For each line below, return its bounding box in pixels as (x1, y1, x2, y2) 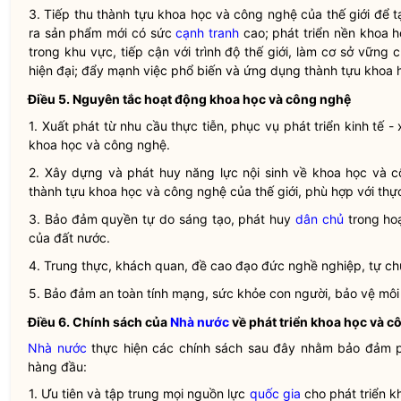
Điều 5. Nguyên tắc (28, 91, 144, 107)
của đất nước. (29, 230, 110, 245)
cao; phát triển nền (238, 25, 360, 40)
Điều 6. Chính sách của (28, 314, 170, 329)
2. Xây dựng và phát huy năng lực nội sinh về (29, 165, 312, 180)
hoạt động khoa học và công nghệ (144, 91, 351, 107)
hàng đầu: (28, 359, 87, 374)
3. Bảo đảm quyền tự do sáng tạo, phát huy (29, 211, 295, 226)
